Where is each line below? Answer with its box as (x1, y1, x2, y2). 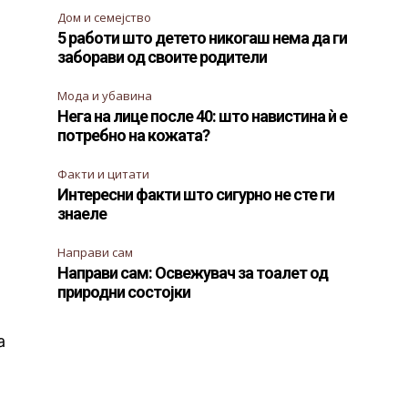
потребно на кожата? (57, 125, 210, 145)
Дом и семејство (57, 8, 152, 25)
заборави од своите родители (57, 46, 268, 66)
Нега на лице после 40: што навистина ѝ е (57, 106, 348, 126)
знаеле (57, 203, 107, 223)
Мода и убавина (57, 87, 153, 104)
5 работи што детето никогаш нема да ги (57, 27, 348, 47)
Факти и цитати (57, 165, 150, 182)
